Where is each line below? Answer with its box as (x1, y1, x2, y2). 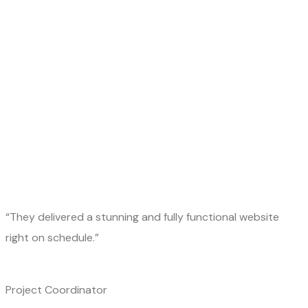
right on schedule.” (5, 230, 99, 245)
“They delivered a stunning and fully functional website (5, 210, 279, 225)
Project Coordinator (5, 283, 107, 298)
